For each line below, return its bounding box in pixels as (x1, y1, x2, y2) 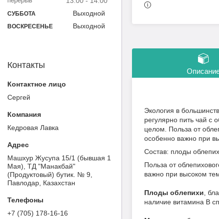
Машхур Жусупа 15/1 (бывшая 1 (7, 153, 111, 162)
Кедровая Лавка (7, 123, 59, 131)
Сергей (7, 93, 30, 101)
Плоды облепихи (144, 189, 204, 197)
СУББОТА (7, 10, 36, 17)
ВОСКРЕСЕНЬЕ (7, 22, 53, 30)
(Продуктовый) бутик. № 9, (7, 170, 92, 178)
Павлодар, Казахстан (7, 178, 75, 187)
